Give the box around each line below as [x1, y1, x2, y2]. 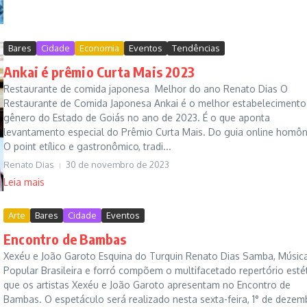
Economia [79, 42, 119, 54]
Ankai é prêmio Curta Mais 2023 [3, 63, 195, 81]
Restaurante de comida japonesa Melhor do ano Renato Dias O [3, 83, 288, 95]
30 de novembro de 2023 [66, 159, 169, 171]
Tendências [172, 42, 220, 54]
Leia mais [3, 176, 45, 188]
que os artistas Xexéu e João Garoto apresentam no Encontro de [3, 279, 291, 291]
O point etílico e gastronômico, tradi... [3, 140, 171, 153]
